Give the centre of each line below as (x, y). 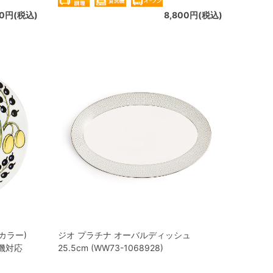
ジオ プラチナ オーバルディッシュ (124, 235)
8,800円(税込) (193, 15)
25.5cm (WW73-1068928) (111, 248)
